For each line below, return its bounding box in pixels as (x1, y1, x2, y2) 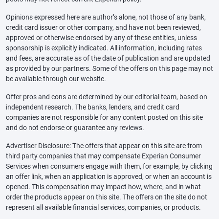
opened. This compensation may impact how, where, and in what (6, 182, 201, 191)
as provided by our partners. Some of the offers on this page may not (6, 64, 213, 72)
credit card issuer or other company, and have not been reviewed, (6, 23, 201, 31)
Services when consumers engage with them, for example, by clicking (6, 162, 213, 170)
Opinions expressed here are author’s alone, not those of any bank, (6, 13, 206, 21)
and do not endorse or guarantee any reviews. (6, 123, 144, 131)
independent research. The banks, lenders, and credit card (6, 103, 179, 111)
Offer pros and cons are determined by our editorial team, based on (6, 92, 207, 101)
